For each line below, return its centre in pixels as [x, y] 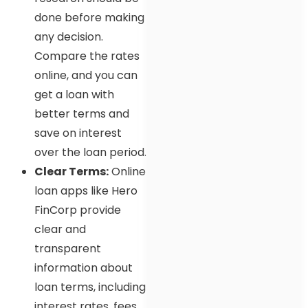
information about [84, 267]
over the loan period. [90, 152]
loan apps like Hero [86, 190]
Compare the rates [87, 56]
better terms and [82, 113]
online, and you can [86, 75]
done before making [89, 17]
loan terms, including [90, 287]
